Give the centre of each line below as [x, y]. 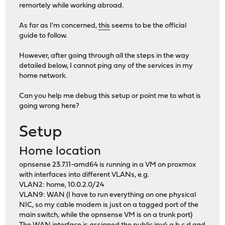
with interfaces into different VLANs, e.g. [84, 175]
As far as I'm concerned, [59, 26]
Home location [60, 151]
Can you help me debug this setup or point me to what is [110, 96]
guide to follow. [43, 36]
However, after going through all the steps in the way [104, 56]
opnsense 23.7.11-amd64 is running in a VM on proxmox [108, 165]
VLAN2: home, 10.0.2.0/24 [62, 185]
